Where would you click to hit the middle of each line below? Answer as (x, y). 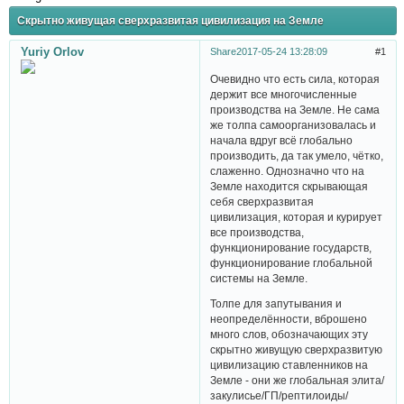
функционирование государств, (291, 247)
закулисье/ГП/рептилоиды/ (280, 396)
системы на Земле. (259, 278)
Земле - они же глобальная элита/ (298, 381)
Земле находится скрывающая (289, 186)
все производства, (257, 232)
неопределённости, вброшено (289, 319)
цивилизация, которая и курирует (297, 216)
